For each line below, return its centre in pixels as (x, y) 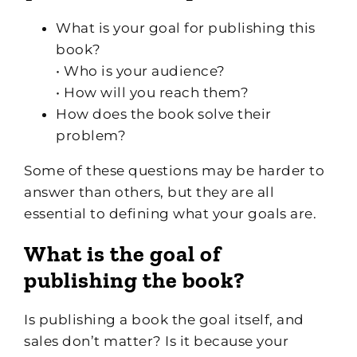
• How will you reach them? (152, 92)
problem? (91, 135)
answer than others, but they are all (149, 192)
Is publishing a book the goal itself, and (164, 319)
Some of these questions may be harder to (174, 170)
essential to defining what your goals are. (170, 213)
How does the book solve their (164, 114)
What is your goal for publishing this (186, 27)
